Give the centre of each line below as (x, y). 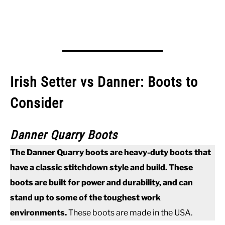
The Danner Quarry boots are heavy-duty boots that (110, 153)
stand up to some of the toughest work (85, 198)
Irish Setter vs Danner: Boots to (104, 82)
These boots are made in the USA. (130, 213)
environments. (39, 213)
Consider (37, 103)
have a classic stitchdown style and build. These (101, 168)
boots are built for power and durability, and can (101, 183)
